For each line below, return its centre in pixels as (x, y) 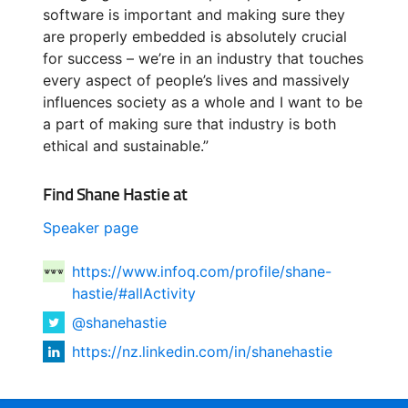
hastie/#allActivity (134, 293)
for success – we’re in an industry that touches (203, 58)
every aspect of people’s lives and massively (196, 80)
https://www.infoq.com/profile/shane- (202, 271)
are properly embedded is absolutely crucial (195, 36)
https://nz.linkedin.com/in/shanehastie (202, 351)
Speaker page (91, 227)
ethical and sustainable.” (126, 145)
